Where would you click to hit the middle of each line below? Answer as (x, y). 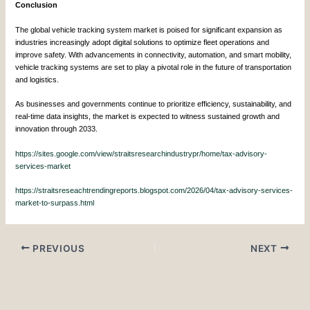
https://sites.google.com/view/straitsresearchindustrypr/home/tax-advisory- (142, 153)
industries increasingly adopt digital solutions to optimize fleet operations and (143, 42)
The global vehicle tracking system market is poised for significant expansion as (149, 29)
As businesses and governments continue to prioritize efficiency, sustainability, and (154, 104)
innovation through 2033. (57, 129)
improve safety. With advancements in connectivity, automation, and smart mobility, (154, 54)
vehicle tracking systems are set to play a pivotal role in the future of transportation (154, 67)
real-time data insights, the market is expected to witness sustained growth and (148, 117)
